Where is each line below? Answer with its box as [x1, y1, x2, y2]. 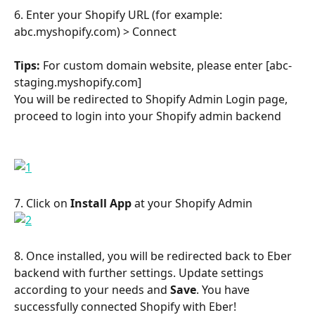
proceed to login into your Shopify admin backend [14, 108, 281, 124]
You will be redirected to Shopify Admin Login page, [14, 91, 290, 108]
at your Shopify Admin [131, 195, 252, 211]
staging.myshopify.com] [14, 75, 141, 91]
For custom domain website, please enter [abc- [40, 58, 292, 74]
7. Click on [14, 195, 70, 211]
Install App [70, 195, 131, 211]
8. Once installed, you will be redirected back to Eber [14, 247, 295, 264]
